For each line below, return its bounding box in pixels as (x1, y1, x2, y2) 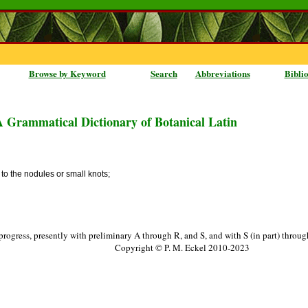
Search (150, 67, 177, 80)
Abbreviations (195, 67, 250, 80)
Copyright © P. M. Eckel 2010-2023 (115, 241, 250, 254)
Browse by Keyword (28, 67, 106, 80)
